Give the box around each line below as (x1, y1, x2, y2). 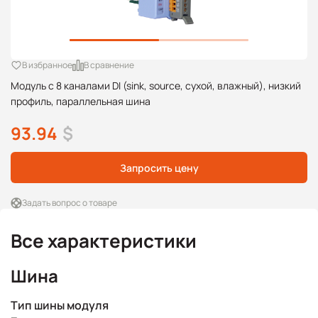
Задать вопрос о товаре (22, 197, 117, 209)
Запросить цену (119, 160, 199, 175)
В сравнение (84, 59, 134, 71)
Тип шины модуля (11, 297, 109, 313)
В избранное (22, 59, 72, 71)
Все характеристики (11, 228, 197, 253)
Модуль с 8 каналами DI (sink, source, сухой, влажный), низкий (11, 79, 301, 92)
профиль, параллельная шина (11, 94, 150, 108)
